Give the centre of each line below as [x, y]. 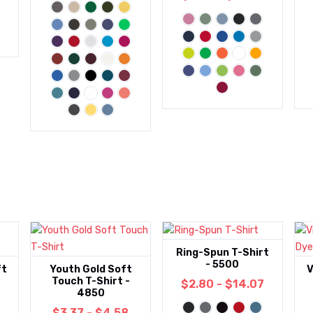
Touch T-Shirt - [90, 282]
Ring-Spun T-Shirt [222, 253]
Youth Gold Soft [90, 270]
